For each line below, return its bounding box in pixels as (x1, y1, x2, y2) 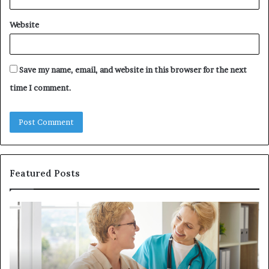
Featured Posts (10, 167, 80, 179)
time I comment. (10, 82, 71, 92)
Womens (23, 252, 56, 262)
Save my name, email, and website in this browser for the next (19, 64, 247, 74)
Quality (23, 240, 51, 250)
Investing (23, 202, 59, 212)
